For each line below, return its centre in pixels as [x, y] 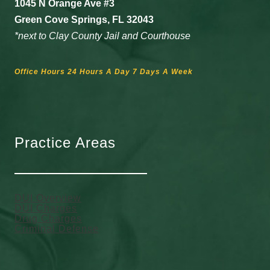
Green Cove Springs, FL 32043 [84, 20]
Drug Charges [48, 219]
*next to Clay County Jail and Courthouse [102, 36]
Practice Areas [65, 143]
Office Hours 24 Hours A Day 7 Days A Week [104, 72]
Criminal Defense [57, 229]
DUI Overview [48, 198]
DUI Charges [46, 209]
